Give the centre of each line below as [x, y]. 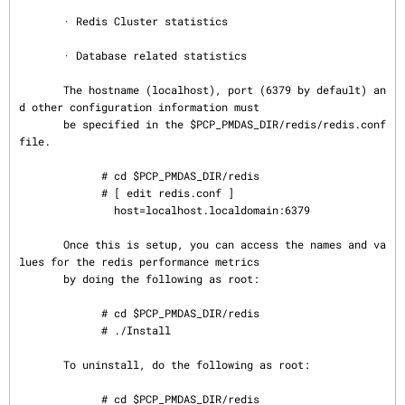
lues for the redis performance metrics [139, 261]
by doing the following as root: [41, 278]
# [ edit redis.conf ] [60, 193]
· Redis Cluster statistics [41, 21]
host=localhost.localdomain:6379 [66, 210]
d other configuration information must [139, 107]
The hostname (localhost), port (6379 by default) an [41, 89]
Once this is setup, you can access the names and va [41, 244]
